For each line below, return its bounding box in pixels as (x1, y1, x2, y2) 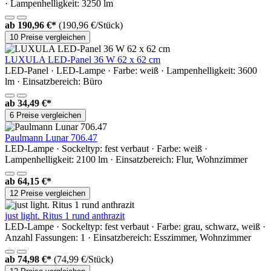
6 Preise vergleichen (10, 110, 81, 120)
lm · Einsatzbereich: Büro (5, 76, 102, 87)
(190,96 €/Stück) (59, 19, 123, 30)
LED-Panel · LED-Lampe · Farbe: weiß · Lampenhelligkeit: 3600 (5, 65, 257, 76)
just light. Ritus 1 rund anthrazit (5, 210, 125, 221)
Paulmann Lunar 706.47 (5, 132, 97, 143)
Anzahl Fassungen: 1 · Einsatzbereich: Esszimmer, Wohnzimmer (5, 232, 251, 243)
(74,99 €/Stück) (54, 253, 113, 264)
